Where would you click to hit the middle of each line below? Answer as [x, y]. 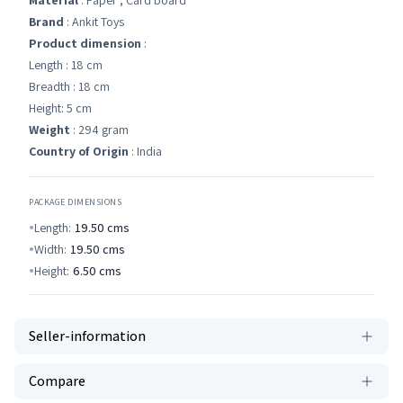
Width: [50, 249]
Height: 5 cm [60, 108]
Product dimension [85, 43]
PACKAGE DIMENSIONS [75, 202]
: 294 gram [99, 130]
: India [145, 151]
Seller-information [87, 336]
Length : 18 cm [66, 65]
